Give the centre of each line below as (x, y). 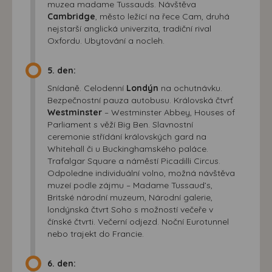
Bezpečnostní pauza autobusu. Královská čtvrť (140, 100)
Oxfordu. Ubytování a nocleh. (106, 40)
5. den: (62, 70)
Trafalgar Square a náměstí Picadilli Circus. (134, 161)
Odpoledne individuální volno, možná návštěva (141, 173)
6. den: (62, 263)
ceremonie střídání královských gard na (127, 136)
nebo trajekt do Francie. (96, 233)
